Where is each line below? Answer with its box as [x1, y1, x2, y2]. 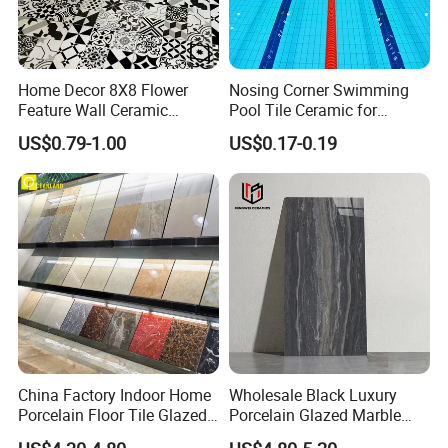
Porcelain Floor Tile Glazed [18, 404, 208, 427]
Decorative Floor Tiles [18, 119, 172, 141]
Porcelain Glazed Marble [228, 404, 401, 427]
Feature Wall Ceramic [18, 99, 169, 121]
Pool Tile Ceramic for [228, 99, 377, 121]
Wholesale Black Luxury [228, 384, 397, 407]
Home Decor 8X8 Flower [18, 79, 189, 101]
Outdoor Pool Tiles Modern [228, 119, 418, 141]
